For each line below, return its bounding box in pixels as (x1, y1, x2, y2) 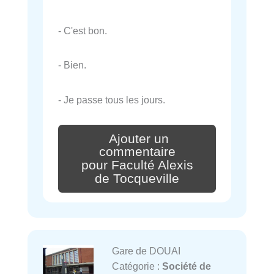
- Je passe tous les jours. (58, 94, 165, 105)
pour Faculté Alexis (81, 158, 193, 173)
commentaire (98, 144, 176, 160)
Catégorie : (111, 261, 162, 272)
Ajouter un (109, 131, 169, 146)
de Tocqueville (95, 171, 179, 187)
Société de (161, 261, 211, 272)
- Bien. (58, 59, 86, 71)
